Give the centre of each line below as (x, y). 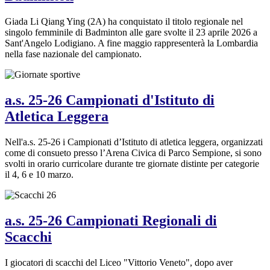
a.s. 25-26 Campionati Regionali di (111, 221)
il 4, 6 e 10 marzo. (39, 175)
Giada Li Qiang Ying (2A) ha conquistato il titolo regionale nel (124, 22)
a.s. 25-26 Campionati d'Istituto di (110, 100)
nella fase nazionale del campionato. (73, 54)
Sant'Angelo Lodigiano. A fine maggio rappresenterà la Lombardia (131, 43)
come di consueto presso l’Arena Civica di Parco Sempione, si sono (133, 153)
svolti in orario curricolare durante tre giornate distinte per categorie (132, 164)
